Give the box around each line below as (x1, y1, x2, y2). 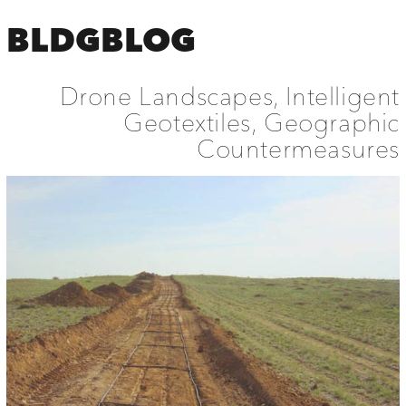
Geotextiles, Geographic (123, 106, 401, 138)
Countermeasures (197, 132, 401, 164)
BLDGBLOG (5, 19, 197, 61)
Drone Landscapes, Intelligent (59, 80, 401, 111)
